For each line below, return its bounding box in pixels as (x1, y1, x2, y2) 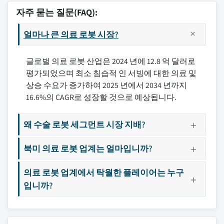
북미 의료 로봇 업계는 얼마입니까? (23, 142, 152, 154)
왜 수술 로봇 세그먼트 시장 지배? (23, 118, 145, 130)
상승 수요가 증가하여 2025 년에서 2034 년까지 (26, 80, 187, 90)
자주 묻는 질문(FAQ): (16, 6, 97, 18)
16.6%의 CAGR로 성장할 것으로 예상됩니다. (26, 92, 176, 102)
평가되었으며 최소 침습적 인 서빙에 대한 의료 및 (26, 68, 196, 78)
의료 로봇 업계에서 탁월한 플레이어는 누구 (23, 166, 184, 178)
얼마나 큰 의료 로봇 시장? (23, 28, 118, 40)
